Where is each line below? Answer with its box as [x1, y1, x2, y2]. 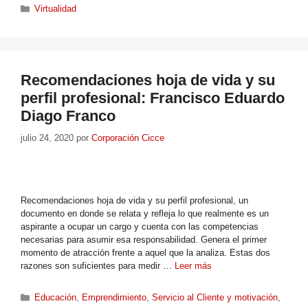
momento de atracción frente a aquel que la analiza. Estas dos [21, 247, 270, 258]
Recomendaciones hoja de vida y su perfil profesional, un [21, 195, 248, 206]
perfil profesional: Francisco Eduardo [21, 89, 285, 107]
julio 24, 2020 [21, 132, 74, 143]
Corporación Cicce [91, 132, 164, 143]
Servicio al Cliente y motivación [152, 292, 278, 303]
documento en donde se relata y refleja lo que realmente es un [21, 208, 269, 219]
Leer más [175, 260, 212, 271]
